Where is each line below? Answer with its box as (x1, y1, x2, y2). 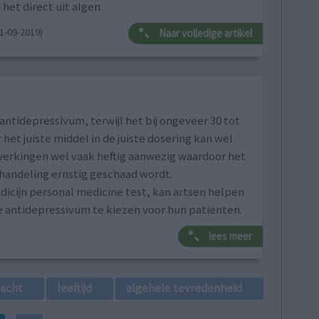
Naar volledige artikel (158, 26, 252, 41)
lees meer (208, 229, 252, 244)
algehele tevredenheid (126, 279, 242, 296)
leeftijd (57, 279, 92, 296)
